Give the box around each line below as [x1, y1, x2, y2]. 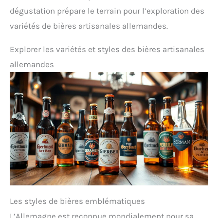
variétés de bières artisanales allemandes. [10, 21, 168, 31]
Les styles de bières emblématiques [10, 196, 145, 206]
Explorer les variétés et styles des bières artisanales [10, 44, 204, 54]
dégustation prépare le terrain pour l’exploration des [10, 6, 204, 16]
